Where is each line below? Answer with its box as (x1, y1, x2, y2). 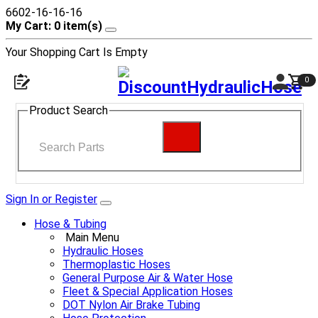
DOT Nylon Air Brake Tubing (62, 297, 200, 312)
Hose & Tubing (34, 216, 106, 231)
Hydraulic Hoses (62, 243, 143, 258)
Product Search (29, 104, 108, 117)
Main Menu (65, 230, 119, 244)
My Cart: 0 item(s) (6, 19, 102, 33)
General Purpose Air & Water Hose (62, 270, 233, 285)
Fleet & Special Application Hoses (62, 284, 233, 298)
